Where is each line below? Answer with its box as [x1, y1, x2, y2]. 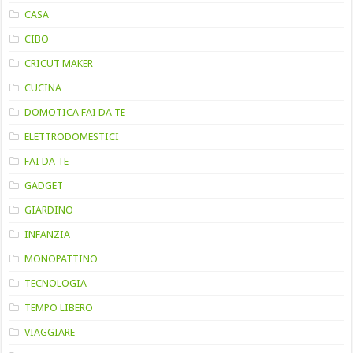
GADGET [24, 179, 64, 191]
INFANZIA [24, 228, 71, 240]
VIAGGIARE [24, 325, 76, 338]
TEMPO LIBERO [24, 301, 94, 314]
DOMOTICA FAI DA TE [24, 106, 126, 118]
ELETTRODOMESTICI [24, 130, 120, 143]
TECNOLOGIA [24, 277, 87, 289]
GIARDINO [24, 203, 74, 216]
